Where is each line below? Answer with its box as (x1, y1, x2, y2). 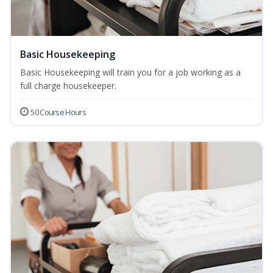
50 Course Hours (30, 107, 86, 118)
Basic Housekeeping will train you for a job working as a (20, 66, 241, 79)
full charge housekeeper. (20, 80, 116, 92)
